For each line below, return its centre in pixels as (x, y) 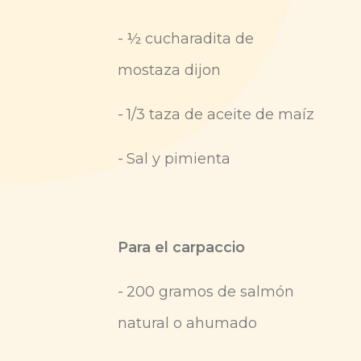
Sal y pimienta (178, 159)
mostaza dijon (169, 71)
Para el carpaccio (181, 248)
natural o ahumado (187, 324)
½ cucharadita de (190, 39)
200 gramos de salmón (210, 292)
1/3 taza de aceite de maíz (220, 115)
